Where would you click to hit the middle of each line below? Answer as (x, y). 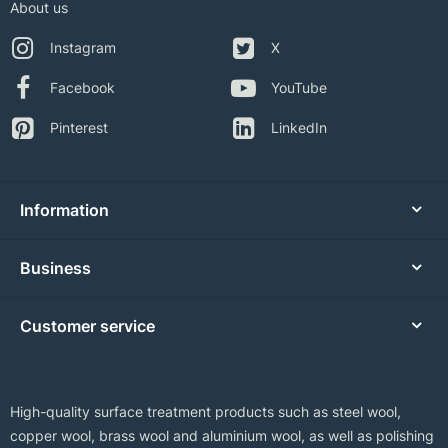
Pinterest (79, 128)
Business (55, 268)
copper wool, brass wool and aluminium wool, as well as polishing (222, 436)
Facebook (82, 88)
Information (64, 210)
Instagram (83, 48)
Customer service (87, 326)
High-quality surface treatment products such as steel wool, (205, 412)
